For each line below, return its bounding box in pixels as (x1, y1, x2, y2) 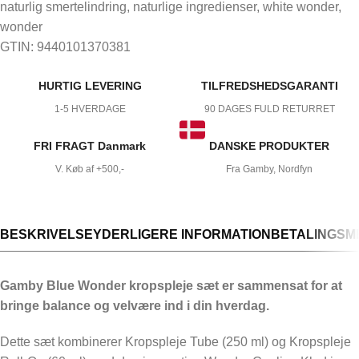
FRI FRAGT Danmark (34, 139, 146, 153)
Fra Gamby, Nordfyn (226, 163, 313, 175)
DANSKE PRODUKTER (209, 139, 329, 153)
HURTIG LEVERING (38, 79, 142, 93)
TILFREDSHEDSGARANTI (200, 79, 338, 93)
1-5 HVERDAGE (54, 103, 126, 115)
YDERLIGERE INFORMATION (93, 227, 271, 241)
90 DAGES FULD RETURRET (204, 103, 335, 115)
